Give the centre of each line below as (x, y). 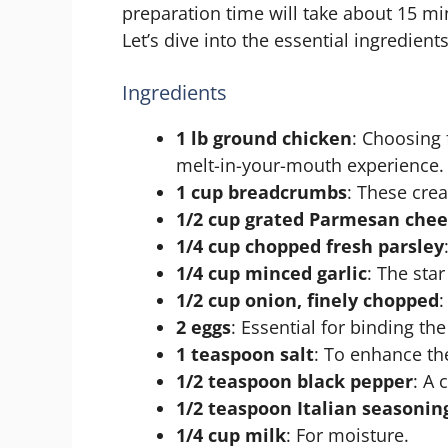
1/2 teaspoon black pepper (294, 380)
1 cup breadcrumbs (261, 191)
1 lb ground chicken (264, 137)
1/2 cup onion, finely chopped (307, 299)
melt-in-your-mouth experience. (310, 164)
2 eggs (203, 326)
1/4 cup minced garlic (271, 272)
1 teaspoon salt (245, 353)
